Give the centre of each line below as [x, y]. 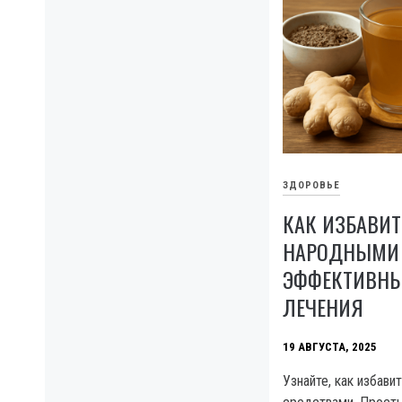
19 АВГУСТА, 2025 [330, 347]
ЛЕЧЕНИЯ [323, 307]
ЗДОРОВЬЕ [311, 186]
